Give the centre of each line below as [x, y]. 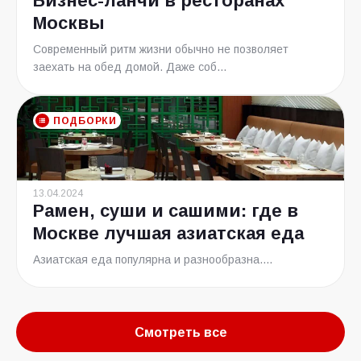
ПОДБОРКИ [85, 120]
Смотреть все [180, 332]
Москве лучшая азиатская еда [168, 233]
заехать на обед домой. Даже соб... [130, 67]
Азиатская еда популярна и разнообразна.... [153, 259]
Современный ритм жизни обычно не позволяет [161, 49]
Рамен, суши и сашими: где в [166, 211]
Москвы [69, 23]
